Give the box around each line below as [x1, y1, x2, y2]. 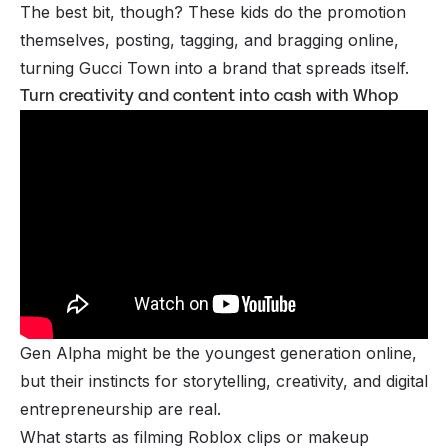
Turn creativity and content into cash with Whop [20, 83, 398, 107]
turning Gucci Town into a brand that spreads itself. [20, 57, 409, 78]
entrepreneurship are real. [20, 399, 221, 420]
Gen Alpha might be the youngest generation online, [20, 343, 417, 364]
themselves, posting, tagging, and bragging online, [20, 29, 399, 50]
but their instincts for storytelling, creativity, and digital [20, 371, 428, 392]
